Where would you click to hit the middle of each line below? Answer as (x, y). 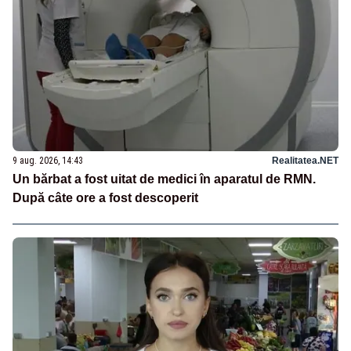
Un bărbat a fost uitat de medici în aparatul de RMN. (164, 179)
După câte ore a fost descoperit (105, 197)
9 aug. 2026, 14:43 (48, 160)
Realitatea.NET (305, 160)
